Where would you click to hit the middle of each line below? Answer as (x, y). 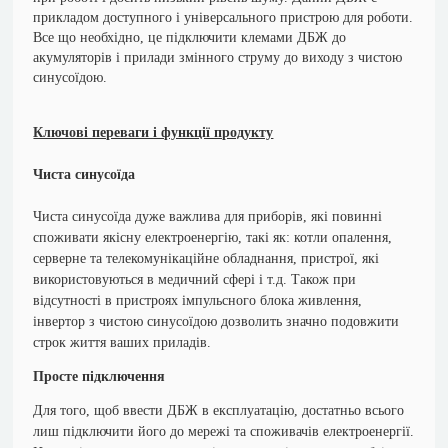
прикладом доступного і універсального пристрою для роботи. (223, 17)
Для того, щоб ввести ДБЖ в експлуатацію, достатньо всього (219, 410)
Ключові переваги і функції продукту (153, 132)
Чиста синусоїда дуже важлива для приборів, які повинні (208, 216)
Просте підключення (99, 376)
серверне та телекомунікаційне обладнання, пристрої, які (206, 258)
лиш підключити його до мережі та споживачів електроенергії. (224, 431)
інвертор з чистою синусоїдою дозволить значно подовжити (216, 321)
